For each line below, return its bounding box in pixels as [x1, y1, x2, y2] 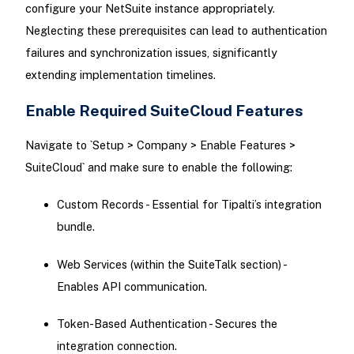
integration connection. [56, 338, 177, 352]
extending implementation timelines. [24, 67, 216, 81]
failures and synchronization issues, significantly [24, 45, 277, 59]
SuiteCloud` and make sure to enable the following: [24, 160, 292, 175]
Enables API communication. [56, 279, 207, 293]
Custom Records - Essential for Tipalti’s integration [56, 198, 322, 212]
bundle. [56, 220, 95, 234]
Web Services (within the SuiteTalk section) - [56, 257, 286, 271]
